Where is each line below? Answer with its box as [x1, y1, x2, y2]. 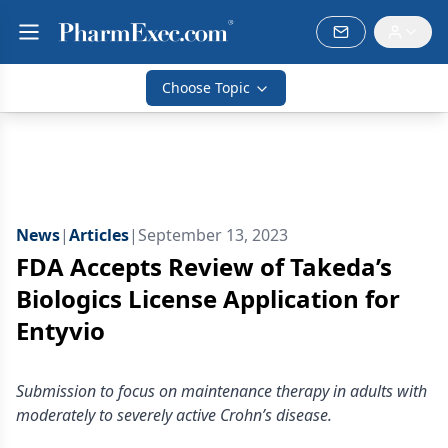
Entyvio [16, 314, 105, 347]
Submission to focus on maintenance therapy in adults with [16, 380, 427, 402]
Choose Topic [162, 78, 250, 97]
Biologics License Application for [16, 282, 400, 315]
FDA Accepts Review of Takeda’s [16, 250, 392, 283]
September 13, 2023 [138, 224, 288, 246]
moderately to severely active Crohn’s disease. [16, 404, 332, 426]
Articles [69, 224, 129, 246]
